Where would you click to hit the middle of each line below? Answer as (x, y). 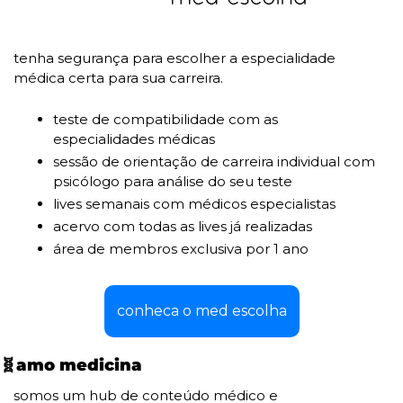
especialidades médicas (134, 139)
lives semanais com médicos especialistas (194, 203)
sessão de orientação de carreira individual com (214, 161)
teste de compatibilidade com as (166, 119)
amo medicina (79, 365)
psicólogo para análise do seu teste (173, 181)
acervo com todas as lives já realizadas (183, 226)
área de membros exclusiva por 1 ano (181, 248)
